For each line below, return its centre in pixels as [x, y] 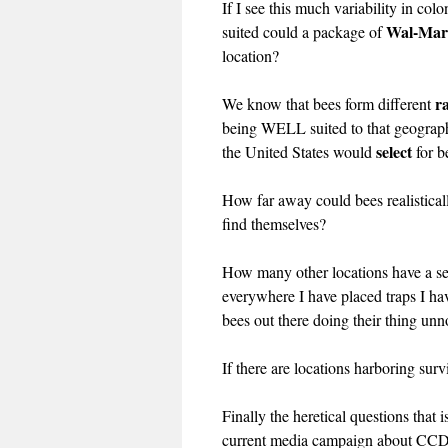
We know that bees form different [328, 103]
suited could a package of [304, 31]
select [394, 151]
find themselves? [274, 223]
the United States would [299, 151]
